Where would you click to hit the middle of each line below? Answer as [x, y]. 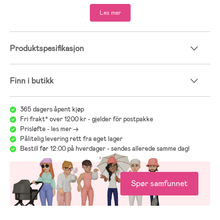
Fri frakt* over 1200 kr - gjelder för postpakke [87, 119]
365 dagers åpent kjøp [52, 110]
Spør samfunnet [159, 184]
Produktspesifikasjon [47, 48]
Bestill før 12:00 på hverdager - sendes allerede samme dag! [105, 149]
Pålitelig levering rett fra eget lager [71, 139]
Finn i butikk [32, 81]
